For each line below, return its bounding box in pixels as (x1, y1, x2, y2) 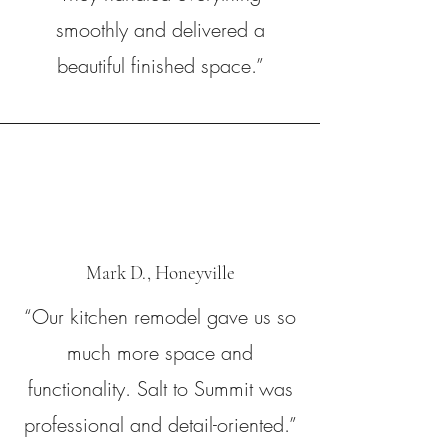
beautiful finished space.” (56, 52, 264, 79)
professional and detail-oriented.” (23, 411, 297, 438)
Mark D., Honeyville (85, 261, 235, 284)
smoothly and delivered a (55, 16, 265, 43)
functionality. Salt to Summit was (27, 375, 293, 402)
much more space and (67, 339, 253, 366)
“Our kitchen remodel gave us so (24, 303, 296, 330)
